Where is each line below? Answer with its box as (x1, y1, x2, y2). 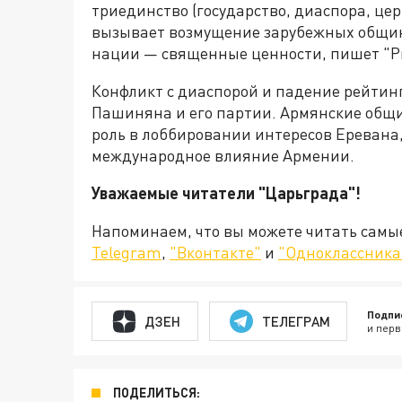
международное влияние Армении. (92, 145, 354, 165)
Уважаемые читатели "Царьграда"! (92, 183, 364, 203)
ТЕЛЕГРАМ (261, 312, 330, 329)
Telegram (92, 242, 162, 262)
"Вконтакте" (170, 242, 261, 262)
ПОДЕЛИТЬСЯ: (113, 385, 200, 400)
